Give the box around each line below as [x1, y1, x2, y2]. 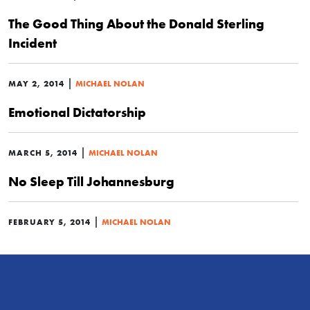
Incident [8, 35, 57, 51]
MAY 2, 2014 [8, 78, 64, 89]
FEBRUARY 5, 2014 [8, 217, 91, 227]
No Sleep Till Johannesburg [8, 173, 174, 190]
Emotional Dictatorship [8, 104, 146, 120]
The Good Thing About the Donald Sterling [8, 15, 264, 32]
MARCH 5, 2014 [8, 147, 77, 158]
